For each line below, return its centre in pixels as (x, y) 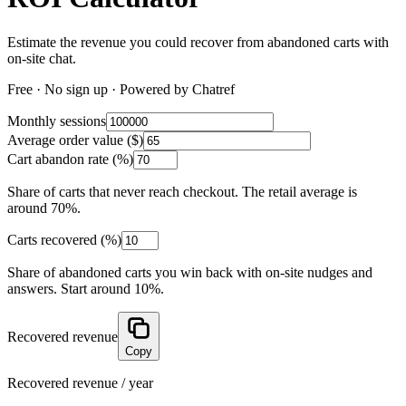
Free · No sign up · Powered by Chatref (121, 89)
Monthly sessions (57, 121)
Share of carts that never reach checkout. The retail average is (182, 191)
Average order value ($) (75, 140)
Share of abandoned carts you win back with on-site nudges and (190, 272)
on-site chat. (42, 58)
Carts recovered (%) (64, 239)
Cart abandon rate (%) (70, 159)
